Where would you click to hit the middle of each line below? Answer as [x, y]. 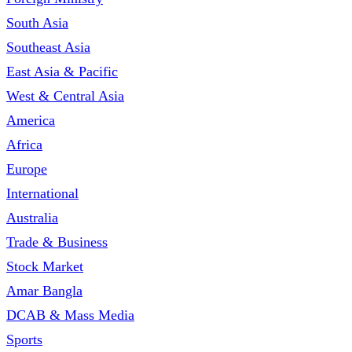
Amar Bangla [44, 291]
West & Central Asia [65, 96]
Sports [24, 340]
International [42, 194]
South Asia [37, 23]
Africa [24, 145]
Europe [27, 169]
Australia [32, 218]
